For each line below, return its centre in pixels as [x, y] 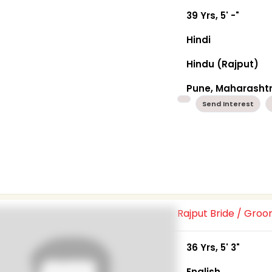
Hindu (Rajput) [223, 64]
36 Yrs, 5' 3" [213, 247]
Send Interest [228, 104]
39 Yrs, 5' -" [213, 15]
